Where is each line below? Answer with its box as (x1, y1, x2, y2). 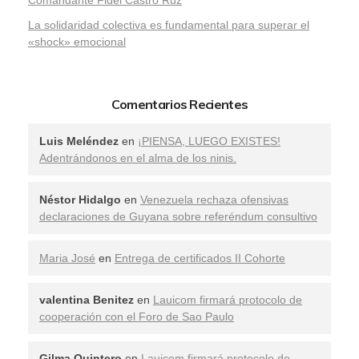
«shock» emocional (28, 35, 126, 49)
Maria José (39, 251, 95, 264)
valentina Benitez (39, 292, 134, 306)
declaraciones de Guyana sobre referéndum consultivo (39, 209, 317, 223)
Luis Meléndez (39, 134, 119, 147)
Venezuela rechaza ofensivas (140, 192, 288, 206)
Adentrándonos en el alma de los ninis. (39, 151, 236, 164)
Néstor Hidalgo (39, 192, 121, 206)
